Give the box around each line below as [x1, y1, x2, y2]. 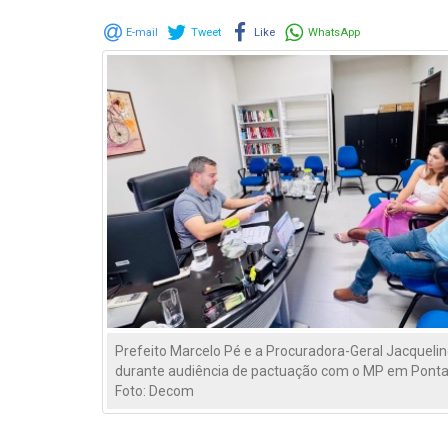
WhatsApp [307, 25, 360, 39]
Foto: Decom [115, 383, 194, 400]
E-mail [126, 25, 159, 39]
